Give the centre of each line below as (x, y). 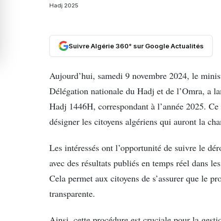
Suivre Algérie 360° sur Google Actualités (136, 46)
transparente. (72, 193)
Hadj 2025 (64, 5)
